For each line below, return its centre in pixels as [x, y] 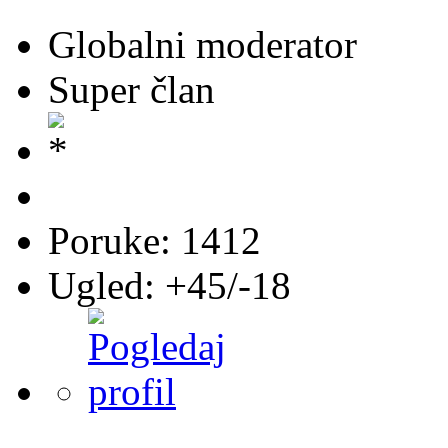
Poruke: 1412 [154, 240]
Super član [131, 89]
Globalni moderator [202, 44]
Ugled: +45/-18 [169, 285]
